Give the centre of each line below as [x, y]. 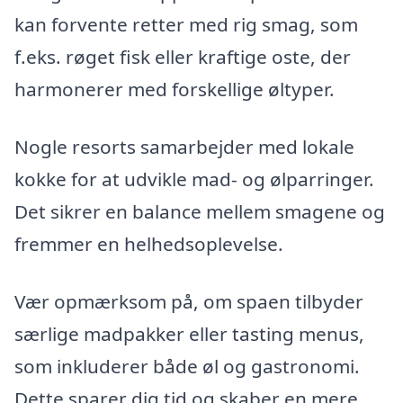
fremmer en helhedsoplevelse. [149, 244]
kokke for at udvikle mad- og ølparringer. [194, 179]
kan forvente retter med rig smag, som [186, 25]
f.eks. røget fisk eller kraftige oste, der [183, 57]
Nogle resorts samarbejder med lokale [184, 147]
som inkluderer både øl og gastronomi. [187, 366]
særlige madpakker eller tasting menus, [189, 333]
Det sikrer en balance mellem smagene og [200, 212]
